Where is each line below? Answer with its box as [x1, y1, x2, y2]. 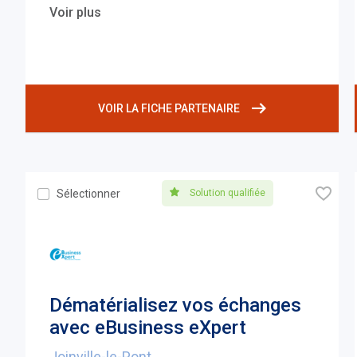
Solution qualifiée [186, 187, 265, 199]
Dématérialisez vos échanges [49, 294, 302, 317]
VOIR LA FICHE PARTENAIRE [97, 102, 240, 116]
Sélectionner [57, 187, 121, 201]
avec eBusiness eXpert [49, 316, 247, 339]
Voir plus [49, 5, 102, 21]
